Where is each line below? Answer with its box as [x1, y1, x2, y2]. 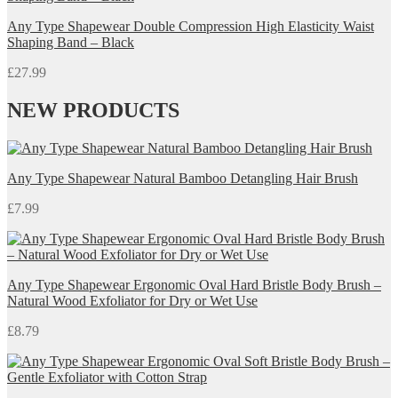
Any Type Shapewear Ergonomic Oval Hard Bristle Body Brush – [7, 276, 381, 292]
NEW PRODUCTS [7, 98, 179, 122]
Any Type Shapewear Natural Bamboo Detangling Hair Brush [7, 170, 358, 186]
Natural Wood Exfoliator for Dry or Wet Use [7, 292, 258, 308]
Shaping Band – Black [7, 34, 134, 50]
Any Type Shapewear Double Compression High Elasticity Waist [7, 18, 374, 34]
